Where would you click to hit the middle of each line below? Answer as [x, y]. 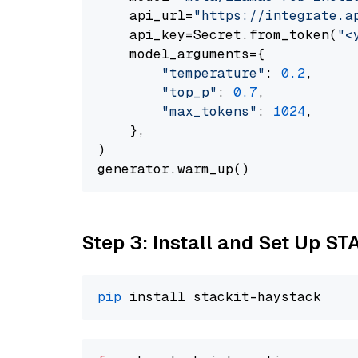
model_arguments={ [181, 54]
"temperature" [213, 73]
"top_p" [189, 92]
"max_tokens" [209, 111]
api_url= [145, 16]
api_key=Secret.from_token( [217, 35]
